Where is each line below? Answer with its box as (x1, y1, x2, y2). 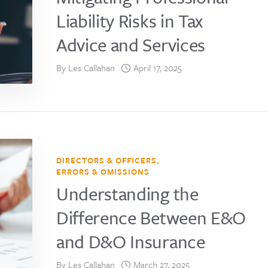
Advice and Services (56, 32, 205, 58)
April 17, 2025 (133, 61, 182, 75)
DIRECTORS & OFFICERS (56, 154, 157, 167)
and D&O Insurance (56, 229, 205, 255)
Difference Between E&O (56, 205, 246, 231)
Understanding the (56, 181, 199, 207)
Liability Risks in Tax (56, 8, 203, 34)
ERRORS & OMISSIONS (56, 166, 150, 178)
